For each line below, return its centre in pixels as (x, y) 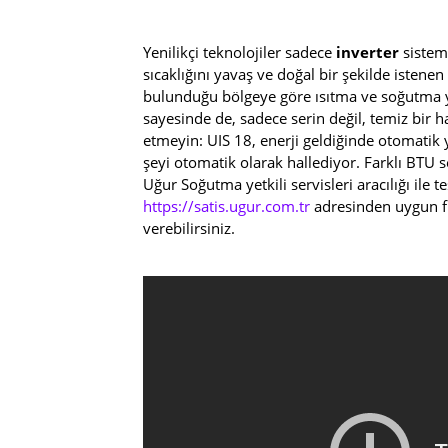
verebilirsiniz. (189, 227)
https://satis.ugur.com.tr (226, 205)
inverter (369, 51)
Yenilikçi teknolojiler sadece (239, 51)
